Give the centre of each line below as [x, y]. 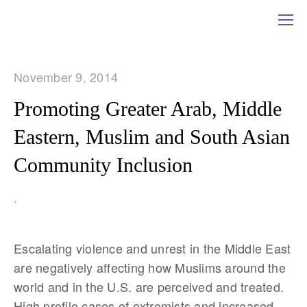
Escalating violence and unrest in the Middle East [152, 248]
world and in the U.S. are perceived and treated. [149, 286]
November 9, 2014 [66, 77]
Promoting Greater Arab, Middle [148, 109]
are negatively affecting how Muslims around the [150, 267]
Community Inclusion [103, 165]
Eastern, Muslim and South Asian [152, 137]
